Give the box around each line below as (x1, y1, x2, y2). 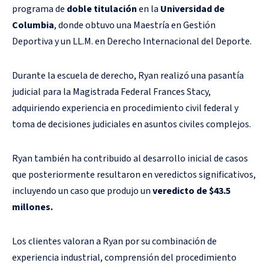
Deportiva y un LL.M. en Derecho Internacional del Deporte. (12, 34, 252, 48)
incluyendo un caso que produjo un (12, 184, 153, 198)
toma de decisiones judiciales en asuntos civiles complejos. (12, 117, 251, 131)
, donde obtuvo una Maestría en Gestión (54, 18, 216, 32)
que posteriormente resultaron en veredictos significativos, (12, 168, 256, 181)
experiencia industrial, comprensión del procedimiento (12, 250, 237, 264)
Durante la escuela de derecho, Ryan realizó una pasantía (12, 68, 244, 82)
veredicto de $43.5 (153, 184, 231, 198)
